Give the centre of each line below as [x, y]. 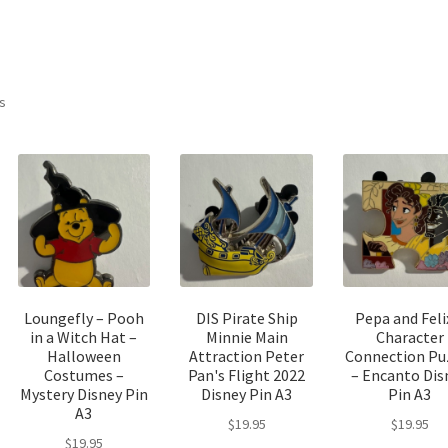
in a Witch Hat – [84, 337]
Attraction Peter [247, 356]
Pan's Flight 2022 [247, 375]
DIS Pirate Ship [246, 318]
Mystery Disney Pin [83, 394]
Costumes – [83, 375]
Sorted [26, 100]
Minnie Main [246, 337]
